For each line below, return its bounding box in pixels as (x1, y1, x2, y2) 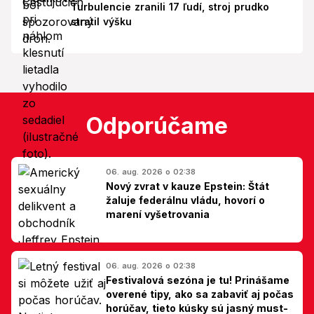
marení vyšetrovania (106, 207, 210, 220)
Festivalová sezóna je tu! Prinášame (106, 273, 289, 286)
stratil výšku (70, 15, 132, 27)
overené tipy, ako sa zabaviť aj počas (106, 287, 294, 300)
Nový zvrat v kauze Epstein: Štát (106, 179, 269, 192)
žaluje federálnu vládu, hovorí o (106, 193, 265, 206)
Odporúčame (86, 111, 228, 139)
